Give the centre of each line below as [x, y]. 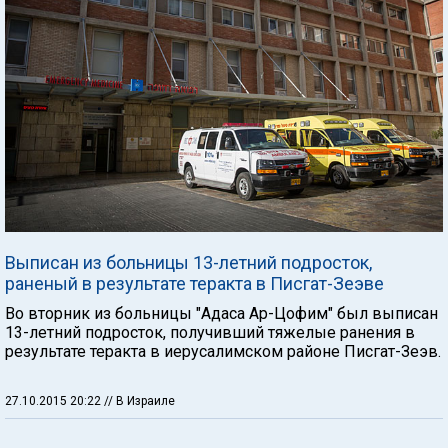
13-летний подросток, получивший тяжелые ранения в [210, 332]
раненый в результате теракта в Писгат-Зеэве [194, 283]
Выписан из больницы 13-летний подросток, [188, 262]
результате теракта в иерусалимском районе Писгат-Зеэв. [223, 351]
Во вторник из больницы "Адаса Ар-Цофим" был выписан [221, 313]
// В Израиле [139, 400]
